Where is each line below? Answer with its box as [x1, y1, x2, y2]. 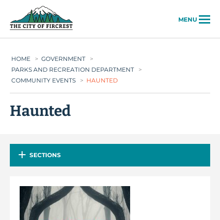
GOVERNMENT [41, 55, 85, 62]
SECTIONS [29, 151, 61, 159]
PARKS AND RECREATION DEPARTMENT [11, 66, 134, 73]
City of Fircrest [73, 6, 130, 16]
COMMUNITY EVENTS [11, 77, 76, 84]
